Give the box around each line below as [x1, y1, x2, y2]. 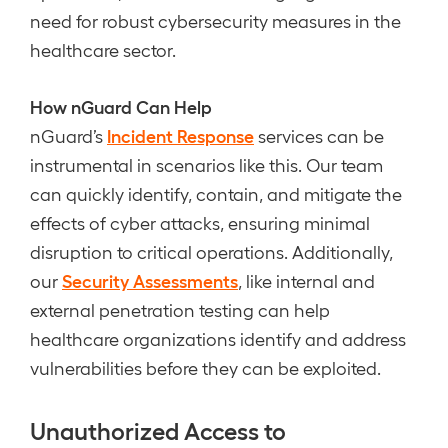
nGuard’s [30, 125, 107, 146]
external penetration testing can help [30, 299, 330, 320]
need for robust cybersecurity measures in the [30, 10, 401, 31]
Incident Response [107, 124, 254, 146]
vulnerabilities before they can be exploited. [30, 357, 381, 378]
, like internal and [238, 270, 375, 291]
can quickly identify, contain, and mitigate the [30, 183, 402, 204]
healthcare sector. [30, 39, 176, 60]
